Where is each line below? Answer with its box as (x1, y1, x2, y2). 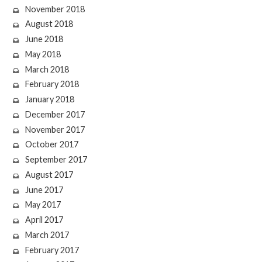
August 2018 (25, 19, 73, 29)
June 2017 (25, 184, 63, 195)
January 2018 (25, 94, 74, 105)
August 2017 (25, 169, 73, 180)
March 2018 (25, 64, 69, 74)
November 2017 (25, 124, 85, 135)
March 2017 (25, 229, 69, 240)
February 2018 (25, 79, 79, 89)
